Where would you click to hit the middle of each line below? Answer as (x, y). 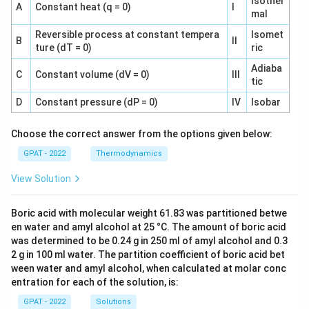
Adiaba (266, 68)
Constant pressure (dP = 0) (96, 102)
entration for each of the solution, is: (95, 282)
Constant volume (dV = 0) (92, 74)
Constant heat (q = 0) (83, 7)
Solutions (113, 302)
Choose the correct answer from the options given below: (142, 134)
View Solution (41, 179)
